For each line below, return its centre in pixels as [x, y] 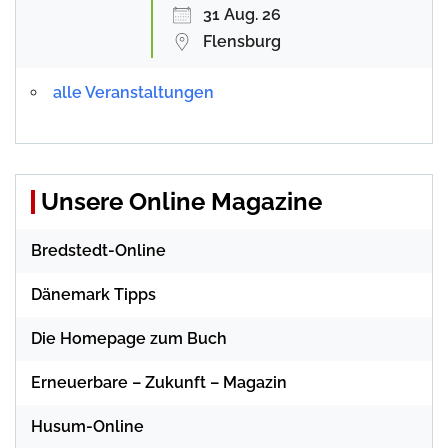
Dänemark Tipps [93, 294]
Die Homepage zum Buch [129, 338]
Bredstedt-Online [98, 250]
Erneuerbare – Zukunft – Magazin [159, 382]
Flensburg [242, 41]
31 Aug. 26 [242, 14]
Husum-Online [87, 426]
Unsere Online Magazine [181, 201]
